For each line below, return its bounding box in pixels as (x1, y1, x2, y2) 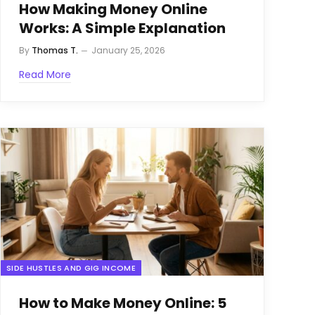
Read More (19, 67, 71, 82)
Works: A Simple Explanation (19, 18, 226, 38)
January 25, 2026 (91, 44, 165, 56)
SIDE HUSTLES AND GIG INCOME (6, 262, 136, 274)
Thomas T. (32, 44, 78, 56)
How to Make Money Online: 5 (19, 293, 226, 314)
